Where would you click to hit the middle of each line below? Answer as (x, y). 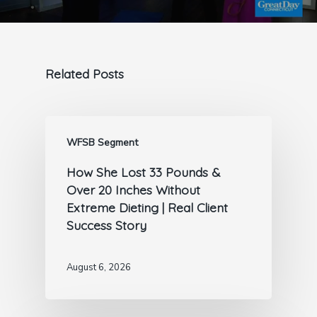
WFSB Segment (102, 142)
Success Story (106, 225)
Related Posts (85, 73)
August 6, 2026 (99, 268)
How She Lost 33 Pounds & (143, 172)
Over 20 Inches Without (133, 189)
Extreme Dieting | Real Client (147, 207)
